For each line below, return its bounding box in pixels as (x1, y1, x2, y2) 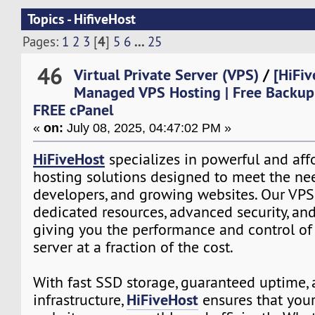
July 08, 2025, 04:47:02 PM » (63, 120, 232, 135)
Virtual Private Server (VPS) (74, 64, 259, 84)
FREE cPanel (33, 99, 114, 120)
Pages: (22, 33, 63, 51)
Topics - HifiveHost (27, 10, 136, 29)
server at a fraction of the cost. (33, 237, 234, 257)
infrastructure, (33, 290, 127, 309)
